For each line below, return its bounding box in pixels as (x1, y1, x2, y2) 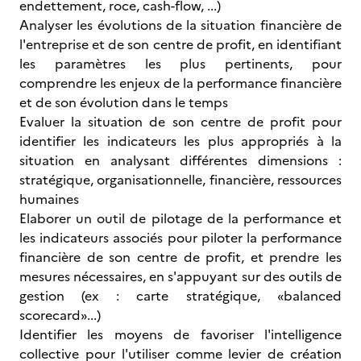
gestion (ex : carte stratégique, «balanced (19, 286, 342, 305)
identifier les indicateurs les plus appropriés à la (19, 131, 342, 151)
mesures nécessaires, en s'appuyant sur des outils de (19, 267, 342, 286)
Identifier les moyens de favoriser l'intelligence (19, 325, 342, 344)
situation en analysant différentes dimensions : (19, 151, 342, 170)
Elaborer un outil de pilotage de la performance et (19, 209, 342, 228)
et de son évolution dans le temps (19, 93, 228, 112)
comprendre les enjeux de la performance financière (19, 73, 342, 93)
